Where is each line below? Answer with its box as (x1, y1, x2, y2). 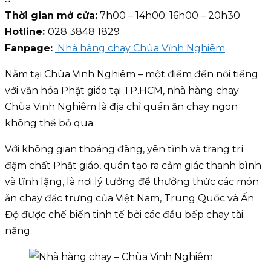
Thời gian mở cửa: (5, 10, 97, 22)
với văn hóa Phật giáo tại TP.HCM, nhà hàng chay (5, 85, 239, 97)
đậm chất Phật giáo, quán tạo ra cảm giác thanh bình (5, 160, 261, 172)
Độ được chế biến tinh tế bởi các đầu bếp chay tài (5, 209, 243, 221)
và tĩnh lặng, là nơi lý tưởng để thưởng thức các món (5, 176, 259, 188)
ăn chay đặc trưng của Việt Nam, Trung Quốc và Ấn (5, 192, 254, 204)
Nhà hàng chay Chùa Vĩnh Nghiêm (55, 42, 225, 54)
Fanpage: (5, 42, 53, 54)
